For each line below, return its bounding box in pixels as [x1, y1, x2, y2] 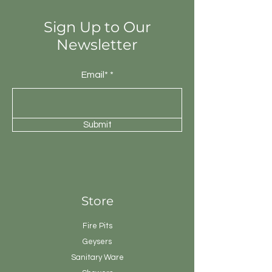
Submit [83, 120, 112, 130]
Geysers [83, 237, 112, 246]
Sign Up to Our [43, 18, 151, 36]
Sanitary [70, 253, 102, 262]
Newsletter [56, 36, 138, 54]
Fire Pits [82, 222, 112, 231]
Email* [81, 70, 108, 80]
